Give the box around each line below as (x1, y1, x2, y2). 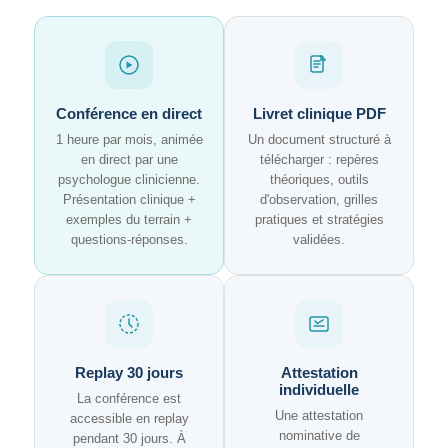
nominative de (278, 428, 360, 443)
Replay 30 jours (75, 364, 183, 381)
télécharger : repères (259, 152, 379, 167)
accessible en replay (69, 411, 189, 426)
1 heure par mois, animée (55, 132, 203, 147)
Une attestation (275, 408, 363, 423)
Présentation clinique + (62, 192, 196, 207)
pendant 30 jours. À (72, 431, 186, 446)
